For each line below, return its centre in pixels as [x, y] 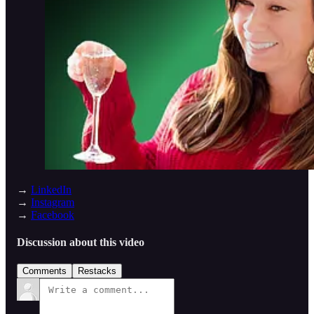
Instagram [53, 202]
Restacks [97, 271]
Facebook [53, 214]
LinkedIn [51, 189]
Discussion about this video [81, 243]
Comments [45, 271]
